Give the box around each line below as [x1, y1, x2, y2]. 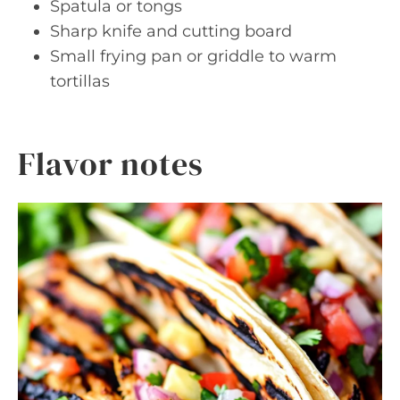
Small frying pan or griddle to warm [50, 46, 337, 66]
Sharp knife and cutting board [50, 21, 292, 41]
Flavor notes [18, 142, 204, 186]
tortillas [50, 71, 110, 91]
